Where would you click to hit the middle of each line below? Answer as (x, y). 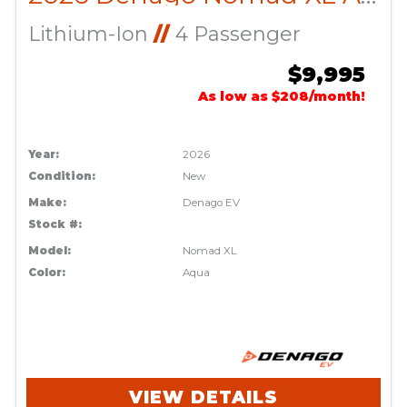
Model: (49, 251)
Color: (46, 273)
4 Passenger (235, 35)
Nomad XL (210, 251)
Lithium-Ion (90, 35)
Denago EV (212, 203)
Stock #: (55, 225)
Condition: (61, 177)
